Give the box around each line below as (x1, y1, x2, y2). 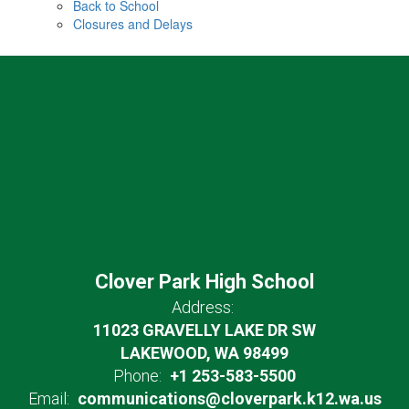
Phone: (113, 366, 162, 385)
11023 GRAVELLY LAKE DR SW (93, 320, 316, 340)
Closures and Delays (73, 15, 193, 33)
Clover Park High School (95, 270, 314, 293)
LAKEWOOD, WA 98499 (121, 343, 288, 362)
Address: (171, 298, 234, 317)
